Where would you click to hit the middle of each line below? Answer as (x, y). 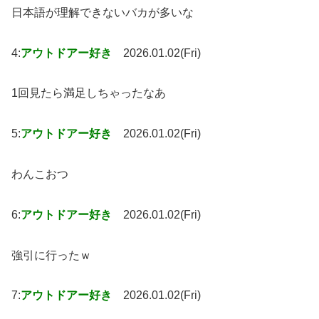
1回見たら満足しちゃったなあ (89, 93)
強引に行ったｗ (51, 255)
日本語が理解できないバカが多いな (103, 12)
